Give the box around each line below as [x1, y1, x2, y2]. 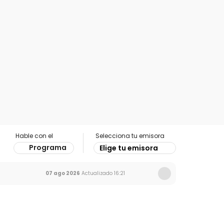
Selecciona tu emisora [95, 131, 164, 140]
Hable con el [15, 131, 53, 140]
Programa [29, 142, 66, 152]
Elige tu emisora [99, 143, 158, 153]
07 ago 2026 [45, 169, 80, 177]
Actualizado [80, 169, 112, 177]
